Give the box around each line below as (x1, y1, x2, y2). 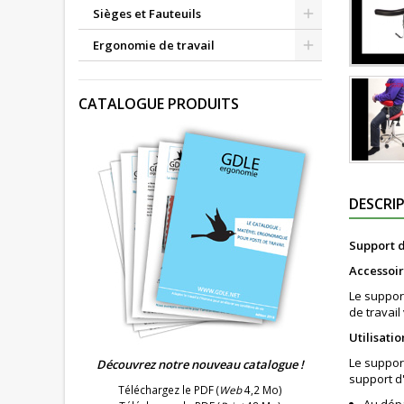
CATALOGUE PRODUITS (78, 94, 239, 115)
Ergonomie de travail (93, 37, 215, 54)
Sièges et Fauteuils (93, 5, 201, 23)
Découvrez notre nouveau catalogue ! (96, 356, 304, 373)
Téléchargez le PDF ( (118, 382, 219, 398)
